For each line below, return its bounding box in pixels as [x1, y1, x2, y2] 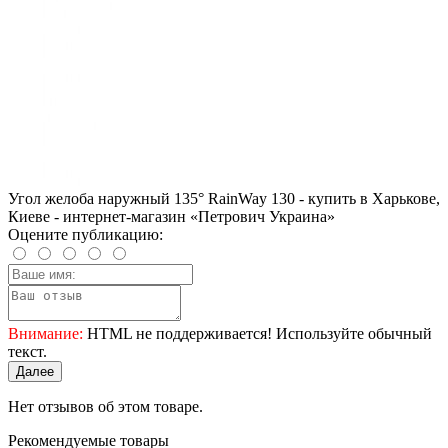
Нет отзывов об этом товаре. [8, 398, 203, 416]
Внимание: [8, 325, 83, 343]
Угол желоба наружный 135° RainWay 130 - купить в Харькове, [8, 190, 440, 208]
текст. [8, 343, 47, 361]
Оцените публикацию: [8, 226, 163, 244]
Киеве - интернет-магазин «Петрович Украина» [8, 208, 335, 226]
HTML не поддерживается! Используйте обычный [83, 325, 432, 343]
